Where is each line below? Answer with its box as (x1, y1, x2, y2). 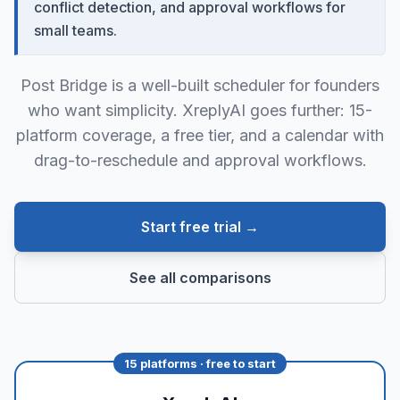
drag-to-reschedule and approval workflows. (33, 151, 367, 170)
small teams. (34, 21, 117, 39)
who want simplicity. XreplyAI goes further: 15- (28, 101, 372, 120)
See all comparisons (129, 269, 271, 287)
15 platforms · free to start (124, 356, 276, 371)
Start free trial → (141, 218, 259, 236)
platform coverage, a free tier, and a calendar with (16, 126, 384, 145)
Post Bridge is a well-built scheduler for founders (21, 76, 379, 95)
